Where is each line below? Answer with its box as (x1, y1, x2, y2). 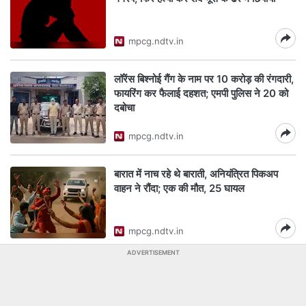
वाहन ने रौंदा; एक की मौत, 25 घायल (114, 182, 247, 195)
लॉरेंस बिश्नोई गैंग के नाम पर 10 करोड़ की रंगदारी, (114, 72, 294, 85)
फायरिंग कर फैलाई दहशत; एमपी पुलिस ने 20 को (114, 87, 288, 100)
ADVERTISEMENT (126, 249, 180, 256)
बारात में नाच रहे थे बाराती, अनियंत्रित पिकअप (114, 167, 278, 180)
